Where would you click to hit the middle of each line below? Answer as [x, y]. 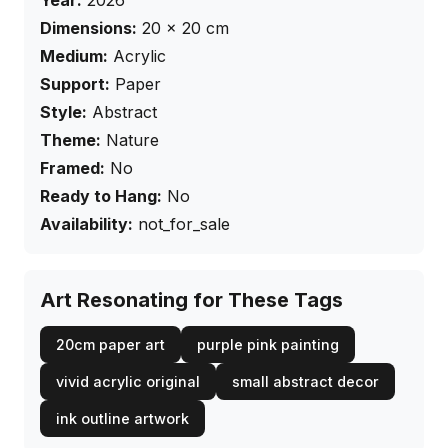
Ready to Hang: [101, 196]
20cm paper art [110, 345]
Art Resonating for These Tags [191, 300]
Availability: [86, 224]
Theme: [70, 140]
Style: [63, 112]
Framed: [72, 168]
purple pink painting [268, 345]
